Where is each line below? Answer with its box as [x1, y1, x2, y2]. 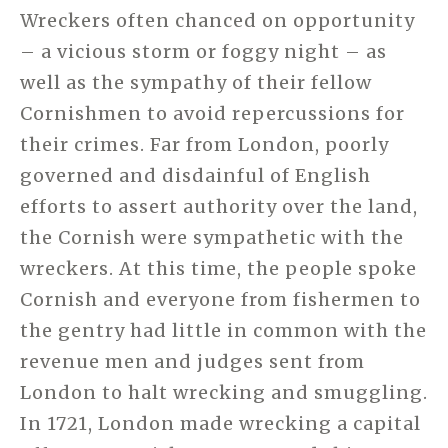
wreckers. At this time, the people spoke [20, 257, 417, 281]
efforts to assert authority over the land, [20, 195, 418, 219]
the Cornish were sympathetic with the [20, 226, 404, 250]
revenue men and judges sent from [20, 350, 365, 374]
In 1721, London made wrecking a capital [20, 412, 421, 436]
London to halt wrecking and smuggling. [20, 381, 428, 405]
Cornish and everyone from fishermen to [20, 288, 421, 312]
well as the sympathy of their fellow [20, 71, 372, 95]
